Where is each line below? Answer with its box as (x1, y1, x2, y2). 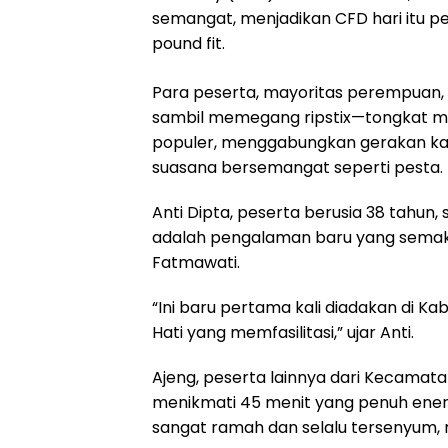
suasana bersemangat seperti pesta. (152, 156, 443, 179)
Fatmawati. (152, 251, 240, 274)
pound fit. (152, 32, 225, 55)
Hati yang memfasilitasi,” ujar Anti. (152, 321, 414, 344)
